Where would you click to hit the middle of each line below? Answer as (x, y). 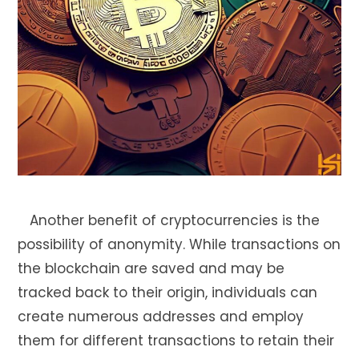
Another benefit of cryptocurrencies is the (169, 220)
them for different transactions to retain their (176, 340)
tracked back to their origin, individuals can (167, 292)
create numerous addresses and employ (161, 316)
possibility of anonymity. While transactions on (179, 244)
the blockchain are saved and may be (151, 268)
